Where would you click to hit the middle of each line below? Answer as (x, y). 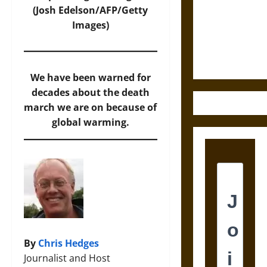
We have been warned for (90, 77)
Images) (90, 25)
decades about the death (90, 92)
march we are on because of (91, 107)
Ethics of (221, 30)
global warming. (90, 122)
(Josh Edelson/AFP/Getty (91, 10)
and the (219, 15)
